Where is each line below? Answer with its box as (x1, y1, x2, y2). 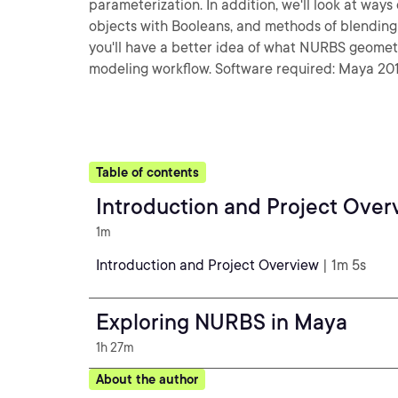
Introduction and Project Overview (96, 257, 319, 274)
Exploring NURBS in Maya (96, 309, 347, 335)
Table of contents (96, 165, 199, 179)
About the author (96, 372, 198, 386)
